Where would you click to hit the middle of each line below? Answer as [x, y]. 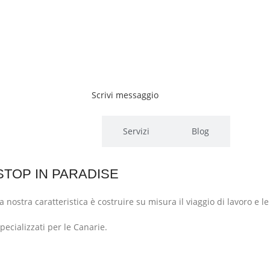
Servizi [136, 131]
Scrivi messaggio [125, 95]
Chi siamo [61, 131]
